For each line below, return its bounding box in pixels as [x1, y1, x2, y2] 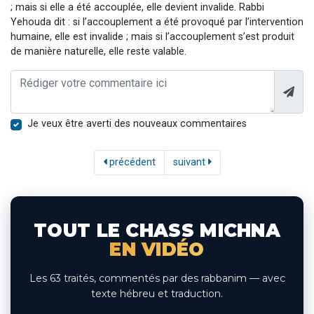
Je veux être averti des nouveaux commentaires [27, 117, 247, 130]
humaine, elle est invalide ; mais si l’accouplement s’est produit [11, 30, 294, 43]
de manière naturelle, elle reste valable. [11, 45, 186, 57]
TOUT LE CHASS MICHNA [34, 219, 280, 242]
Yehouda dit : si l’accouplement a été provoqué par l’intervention [11, 15, 303, 28]
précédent [106, 156, 156, 168]
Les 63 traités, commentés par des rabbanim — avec [29, 271, 285, 285]
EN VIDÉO [109, 238, 205, 261]
